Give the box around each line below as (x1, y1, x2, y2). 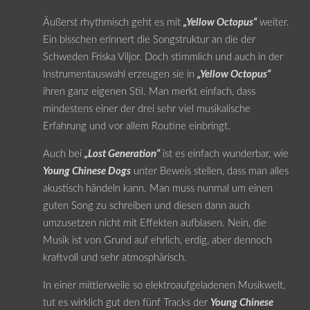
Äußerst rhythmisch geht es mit (42, 17, 183, 28)
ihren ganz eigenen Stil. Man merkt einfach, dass (42, 86, 255, 97)
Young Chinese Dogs (42, 165, 131, 176)
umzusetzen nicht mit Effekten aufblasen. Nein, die (42, 217, 266, 228)
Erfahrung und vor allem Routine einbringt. (42, 120, 230, 131)
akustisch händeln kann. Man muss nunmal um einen (42, 183, 273, 194)
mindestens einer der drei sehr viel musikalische (42, 103, 250, 114)
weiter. (256, 17, 289, 28)
